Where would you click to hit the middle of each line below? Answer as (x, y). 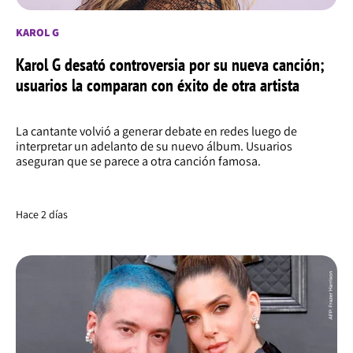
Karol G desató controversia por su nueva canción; (170, 65)
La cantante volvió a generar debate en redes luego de (156, 132)
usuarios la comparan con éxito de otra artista (158, 85)
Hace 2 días (42, 215)
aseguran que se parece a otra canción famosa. (138, 162)
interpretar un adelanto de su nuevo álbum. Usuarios (154, 147)
